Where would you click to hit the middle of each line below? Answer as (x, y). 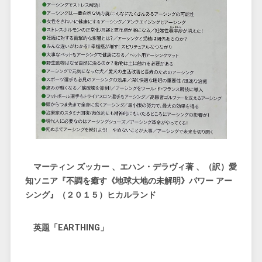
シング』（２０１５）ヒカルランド (90, 195)
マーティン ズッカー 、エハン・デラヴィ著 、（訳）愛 (135, 167)
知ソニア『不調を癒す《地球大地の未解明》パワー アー (128, 181)
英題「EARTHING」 (66, 228)
